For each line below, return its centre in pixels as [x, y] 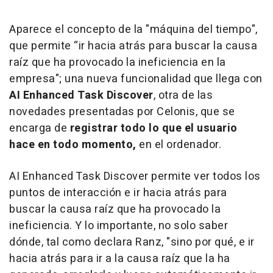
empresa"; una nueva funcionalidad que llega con [136, 79]
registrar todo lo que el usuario [154, 129]
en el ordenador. [179, 145]
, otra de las [183, 96]
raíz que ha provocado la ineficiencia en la [118, 63]
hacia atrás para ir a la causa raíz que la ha [120, 259]
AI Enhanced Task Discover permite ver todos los [135, 177]
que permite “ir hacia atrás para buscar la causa [133, 46]
